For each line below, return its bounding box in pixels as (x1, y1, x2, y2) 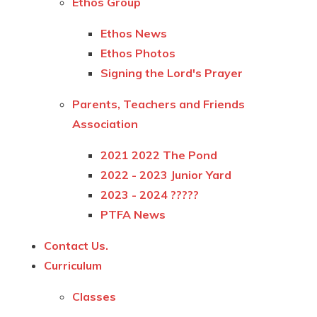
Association (72, 116, 139, 131)
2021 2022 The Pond (100, 147, 218, 162)
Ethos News (100, 25, 168, 40)
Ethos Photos (100, 45, 176, 60)
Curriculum (44, 258, 103, 272)
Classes (72, 289, 117, 304)
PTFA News (100, 207, 166, 221)
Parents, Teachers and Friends (72, 96, 246, 111)
